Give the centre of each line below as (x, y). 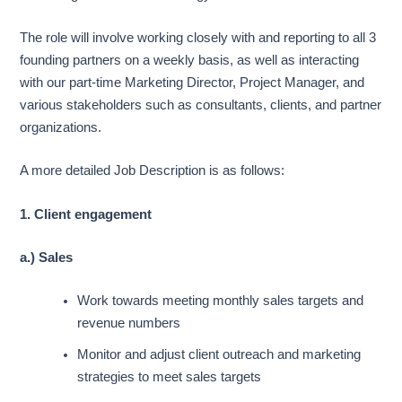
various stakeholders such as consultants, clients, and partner (201, 105)
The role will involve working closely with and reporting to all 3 (198, 37)
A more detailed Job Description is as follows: (153, 171)
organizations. (61, 127)
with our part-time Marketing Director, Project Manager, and (192, 82)
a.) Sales (47, 257)
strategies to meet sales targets (170, 377)
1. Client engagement (86, 214)
